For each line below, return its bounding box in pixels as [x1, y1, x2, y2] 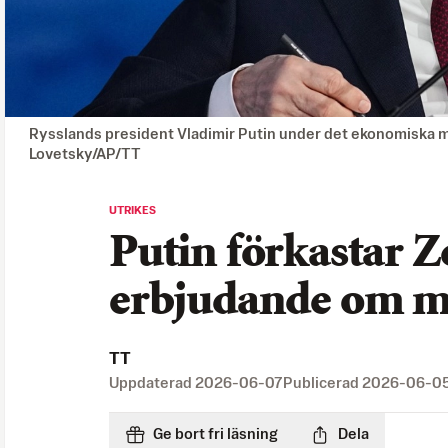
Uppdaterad [109, 375, 195, 391]
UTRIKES [109, 204, 156, 217]
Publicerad [283, 375, 362, 391]
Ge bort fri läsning [153, 426, 278, 442]
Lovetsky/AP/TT [29, 146, 141, 162]
